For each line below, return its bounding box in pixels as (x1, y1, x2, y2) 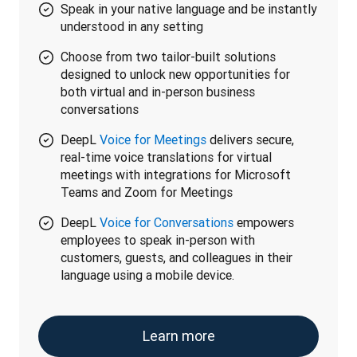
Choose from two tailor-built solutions (61, 49, 276, 65)
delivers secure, (206, 131, 294, 147)
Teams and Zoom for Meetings (61, 184, 233, 200)
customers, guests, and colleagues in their (61, 249, 292, 265)
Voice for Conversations (100, 214, 233, 230)
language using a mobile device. (61, 267, 234, 283)
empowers (233, 214, 294, 230)
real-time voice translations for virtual (61, 149, 272, 165)
